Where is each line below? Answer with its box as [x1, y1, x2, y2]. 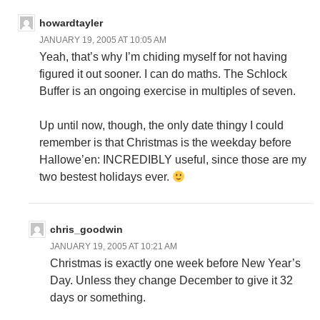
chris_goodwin [50, 224, 123, 236]
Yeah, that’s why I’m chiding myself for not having [39, 51, 287, 64]
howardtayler [39, 17, 103, 29]
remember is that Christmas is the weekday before [39, 136, 291, 149]
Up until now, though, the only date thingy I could [39, 119, 284, 132]
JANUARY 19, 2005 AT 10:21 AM [50, 241, 177, 252]
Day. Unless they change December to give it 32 [50, 274, 293, 287]
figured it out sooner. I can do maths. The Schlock [39, 68, 287, 81]
